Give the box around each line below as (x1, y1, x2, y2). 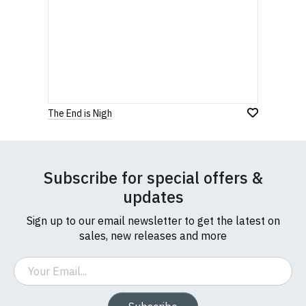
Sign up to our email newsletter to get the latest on (26, 214, 280, 227)
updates (122, 186, 184, 207)
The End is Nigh (48, 107, 112, 120)
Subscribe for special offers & (43, 167, 263, 188)
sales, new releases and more (79, 229, 227, 242)
